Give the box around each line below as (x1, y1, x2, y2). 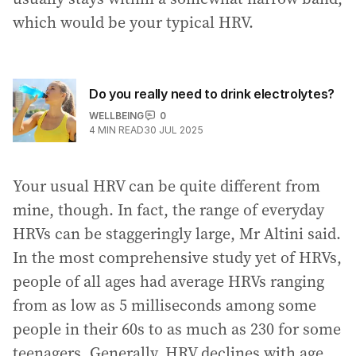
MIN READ (98, 123, 144, 136)
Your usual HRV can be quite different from (13, 174, 320, 197)
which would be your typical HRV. (13, 10, 253, 33)
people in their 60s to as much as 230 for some (13, 317, 341, 340)
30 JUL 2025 (144, 123, 203, 136)
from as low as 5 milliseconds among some (13, 293, 316, 316)
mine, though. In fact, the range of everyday (13, 198, 324, 221)
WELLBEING (89, 109, 144, 122)
